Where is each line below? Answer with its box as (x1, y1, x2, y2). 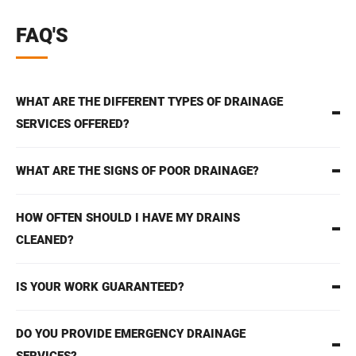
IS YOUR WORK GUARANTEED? (16, 280, 184, 295)
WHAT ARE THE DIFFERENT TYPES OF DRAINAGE (16, 95, 283, 110)
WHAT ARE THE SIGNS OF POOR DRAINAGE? (16, 164, 259, 179)
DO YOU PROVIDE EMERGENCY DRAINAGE (16, 327, 246, 342)
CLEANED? (16, 233, 74, 248)
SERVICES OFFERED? (16, 117, 130, 132)
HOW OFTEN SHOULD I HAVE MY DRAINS (16, 211, 240, 226)
